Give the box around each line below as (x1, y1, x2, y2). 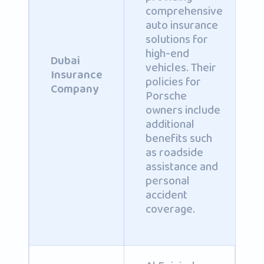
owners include (145, 100, 220, 120)
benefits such (145, 128, 212, 148)
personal (145, 171, 190, 191)
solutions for (145, 29, 208, 49)
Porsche (145, 86, 187, 106)
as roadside (145, 143, 203, 163)
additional (145, 114, 194, 134)
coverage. (145, 199, 195, 219)
